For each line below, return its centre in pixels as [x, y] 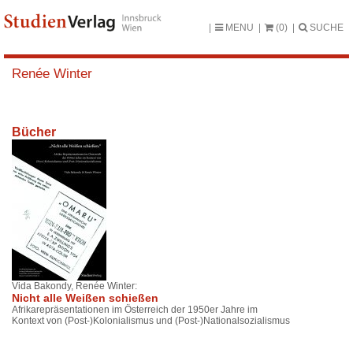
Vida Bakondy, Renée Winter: [74, 286]
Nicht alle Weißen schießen [85, 298]
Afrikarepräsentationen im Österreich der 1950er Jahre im [135, 310]
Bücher [34, 132]
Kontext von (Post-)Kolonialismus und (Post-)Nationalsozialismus [151, 321]
